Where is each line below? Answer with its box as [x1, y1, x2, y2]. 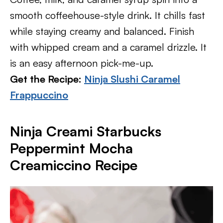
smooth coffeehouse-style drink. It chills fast [10, 9, 205, 21]
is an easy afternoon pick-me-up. [10, 57, 153, 69]
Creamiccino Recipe [10, 156, 137, 174]
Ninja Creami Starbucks [10, 122, 161, 140]
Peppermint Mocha [10, 139, 133, 157]
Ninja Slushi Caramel [84, 73, 180, 85]
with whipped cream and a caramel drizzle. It [10, 41, 207, 53]
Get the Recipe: [10, 73, 84, 85]
